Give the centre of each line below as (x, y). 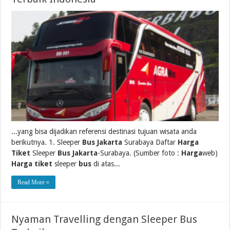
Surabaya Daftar (150, 142)
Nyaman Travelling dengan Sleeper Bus (104, 219)
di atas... (106, 164)
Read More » (34, 182)
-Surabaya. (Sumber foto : (140, 153)
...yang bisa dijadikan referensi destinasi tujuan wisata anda (104, 131)
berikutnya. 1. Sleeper (47, 142)
